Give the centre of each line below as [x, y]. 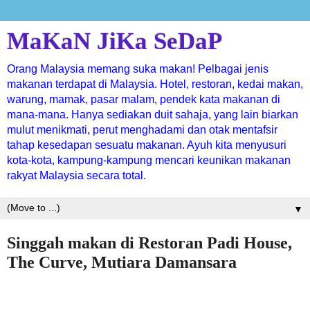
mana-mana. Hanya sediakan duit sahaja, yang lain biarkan [153, 115]
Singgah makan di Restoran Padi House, [149, 243]
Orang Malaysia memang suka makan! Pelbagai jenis [138, 69]
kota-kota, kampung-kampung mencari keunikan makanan [149, 160]
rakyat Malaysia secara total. [76, 175]
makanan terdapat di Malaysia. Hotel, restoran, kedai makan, [155, 84]
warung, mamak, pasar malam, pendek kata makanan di [144, 99]
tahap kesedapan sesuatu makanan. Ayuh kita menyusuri [147, 145]
